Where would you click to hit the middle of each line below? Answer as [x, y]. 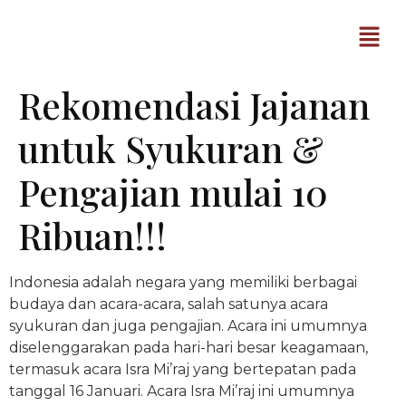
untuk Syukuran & [171, 149]
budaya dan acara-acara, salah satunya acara [169, 304]
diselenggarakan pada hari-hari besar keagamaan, [188, 348]
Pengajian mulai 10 [173, 192]
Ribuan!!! [92, 236]
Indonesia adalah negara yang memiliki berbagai [183, 283]
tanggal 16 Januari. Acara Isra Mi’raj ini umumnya [182, 391]
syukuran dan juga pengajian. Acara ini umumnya [188, 326]
